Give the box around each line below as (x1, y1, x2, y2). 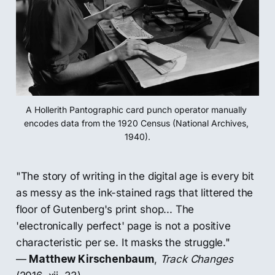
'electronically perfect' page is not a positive (15, 220, 231, 233)
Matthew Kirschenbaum (29, 253, 154, 266)
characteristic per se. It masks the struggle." (15, 236, 230, 249)
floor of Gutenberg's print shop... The (15, 203, 195, 216)
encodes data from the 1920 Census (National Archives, (24, 118, 249, 129)
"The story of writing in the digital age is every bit (15, 170, 254, 183)
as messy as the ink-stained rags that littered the (15, 187, 254, 199)
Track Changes (160, 253, 233, 266)
